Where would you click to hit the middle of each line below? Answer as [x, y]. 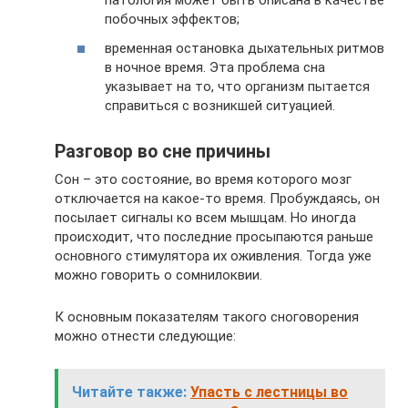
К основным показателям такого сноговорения [207, 316]
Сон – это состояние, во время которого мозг [203, 179]
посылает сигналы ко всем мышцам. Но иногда [205, 217]
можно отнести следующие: [145, 336]
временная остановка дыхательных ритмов [245, 48]
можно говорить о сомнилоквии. [158, 275]
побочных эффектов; [172, 19]
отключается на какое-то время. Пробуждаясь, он [217, 198]
